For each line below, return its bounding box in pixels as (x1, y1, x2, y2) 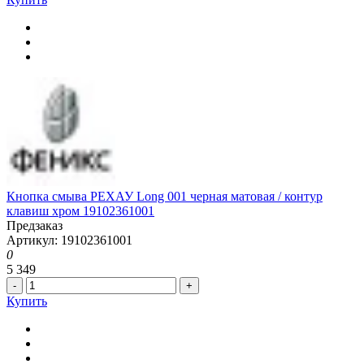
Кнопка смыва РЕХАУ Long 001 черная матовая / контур (6, 188, 323, 203)
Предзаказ (6, 218, 63, 232)
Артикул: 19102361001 (6, 232, 132, 247)
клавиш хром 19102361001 (6, 203, 154, 218)
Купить (6, 293, 47, 308)
